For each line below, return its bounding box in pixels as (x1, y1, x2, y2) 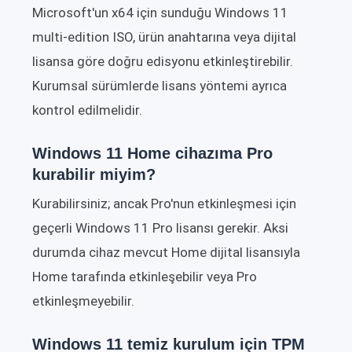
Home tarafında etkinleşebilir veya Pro (32, 269, 257, 285)
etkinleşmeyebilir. (32, 293, 134, 310)
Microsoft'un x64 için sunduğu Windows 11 (32, 5, 288, 21)
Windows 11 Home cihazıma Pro (32, 145, 273, 163)
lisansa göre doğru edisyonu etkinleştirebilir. (32, 53, 293, 70)
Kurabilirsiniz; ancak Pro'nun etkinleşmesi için (32, 196, 296, 212)
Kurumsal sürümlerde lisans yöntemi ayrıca (32, 78, 287, 94)
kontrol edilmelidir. (32, 102, 142, 119)
